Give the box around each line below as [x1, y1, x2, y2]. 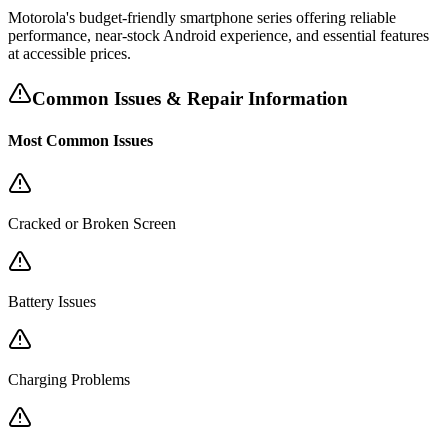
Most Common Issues [8, 131, 153, 149]
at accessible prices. [8, 44, 131, 62]
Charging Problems [8, 370, 130, 388]
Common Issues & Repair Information [32, 88, 348, 110]
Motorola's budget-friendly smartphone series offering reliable [8, 8, 396, 26]
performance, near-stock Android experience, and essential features [8, 26, 429, 44]
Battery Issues [8, 292, 96, 310]
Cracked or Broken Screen [8, 214, 176, 232]
